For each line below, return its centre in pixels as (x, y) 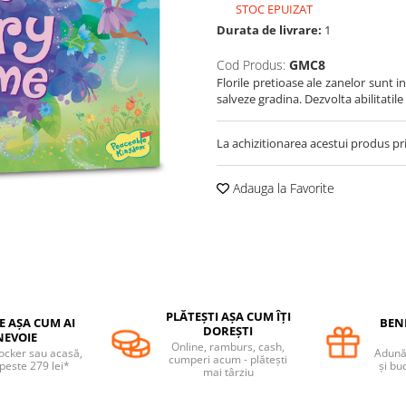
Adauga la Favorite (282, 188)
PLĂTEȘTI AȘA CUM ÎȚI (228, 317)
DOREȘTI (228, 331)
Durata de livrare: (269, 30)
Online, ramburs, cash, (228, 347)
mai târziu (228, 372)
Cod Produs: (251, 65)
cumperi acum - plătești (228, 360)
